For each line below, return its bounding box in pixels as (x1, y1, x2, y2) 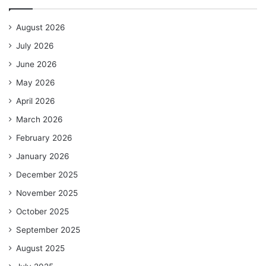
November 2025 (16, 188, 78, 198)
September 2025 (16, 224, 80, 235)
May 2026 (16, 77, 55, 87)
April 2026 (16, 96, 55, 106)
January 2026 (16, 151, 69, 161)
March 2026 (16, 114, 63, 124)
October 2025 (16, 206, 69, 216)
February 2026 (16, 132, 72, 142)
